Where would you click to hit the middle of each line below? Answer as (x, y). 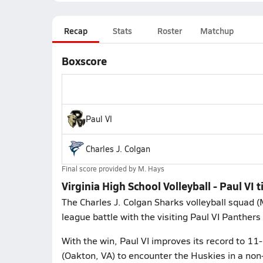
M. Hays (151, 168)
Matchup (217, 31)
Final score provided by (100, 168)
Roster (169, 31)
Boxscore (84, 61)
